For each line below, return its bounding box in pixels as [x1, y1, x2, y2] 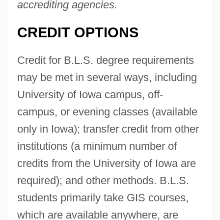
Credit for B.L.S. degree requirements [17, 54, 194, 66]
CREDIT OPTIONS [17, 24, 138, 40]
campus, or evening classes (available [17, 105, 197, 118]
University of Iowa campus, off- [17, 88, 163, 101]
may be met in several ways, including [17, 71, 197, 83]
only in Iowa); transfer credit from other [17, 122, 199, 135]
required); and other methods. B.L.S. [17, 174, 189, 187]
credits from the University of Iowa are [17, 157, 196, 169]
